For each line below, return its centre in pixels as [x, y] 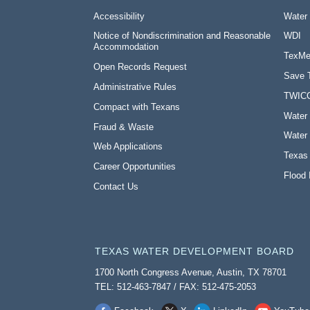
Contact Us [116, 186]
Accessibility [119, 16]
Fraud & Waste [124, 127]
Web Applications [128, 147]
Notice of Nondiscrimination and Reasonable [182, 36]
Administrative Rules [135, 86]
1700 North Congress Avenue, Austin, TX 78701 [191, 273]
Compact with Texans [137, 107]
